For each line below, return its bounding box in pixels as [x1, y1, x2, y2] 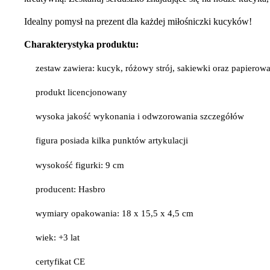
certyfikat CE [36, 257, 86, 267]
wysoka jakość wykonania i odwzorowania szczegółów [36, 111, 245, 122]
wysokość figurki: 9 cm [36, 160, 125, 170]
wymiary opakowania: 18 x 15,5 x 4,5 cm [36, 208, 194, 218]
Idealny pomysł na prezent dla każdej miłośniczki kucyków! [24, 16, 252, 27]
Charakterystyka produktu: [24, 39, 139, 49]
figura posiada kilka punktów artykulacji [36, 136, 189, 146]
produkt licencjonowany [36, 87, 128, 97]
